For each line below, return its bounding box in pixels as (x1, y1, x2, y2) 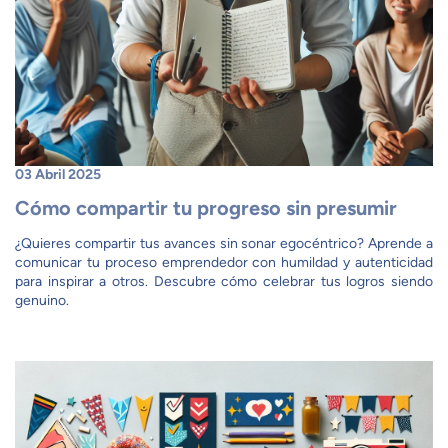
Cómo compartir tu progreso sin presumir (15, 196, 397, 220)
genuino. (15, 292, 69, 309)
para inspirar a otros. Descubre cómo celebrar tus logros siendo (15, 273, 433, 290)
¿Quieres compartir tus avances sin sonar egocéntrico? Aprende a (15, 235, 433, 252)
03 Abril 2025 (15, 166, 101, 183)
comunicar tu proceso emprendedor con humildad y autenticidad (15, 254, 433, 271)
